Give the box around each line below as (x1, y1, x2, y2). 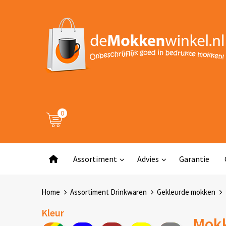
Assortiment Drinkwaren (70, 187, 147, 197)
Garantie (179, 154, 209, 164)
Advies (137, 154, 159, 164)
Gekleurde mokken (156, 187, 215, 197)
